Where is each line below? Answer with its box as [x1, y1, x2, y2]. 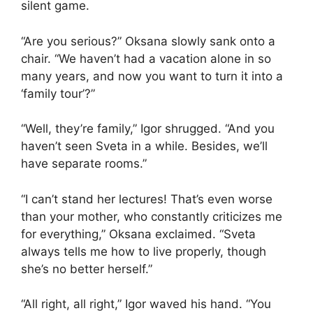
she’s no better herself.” [21, 261, 152, 276]
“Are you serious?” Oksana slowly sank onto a [21, 34, 275, 48]
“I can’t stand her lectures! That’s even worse [21, 191, 272, 206]
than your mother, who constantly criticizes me [21, 209, 282, 224]
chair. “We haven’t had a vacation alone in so [21, 51, 271, 66]
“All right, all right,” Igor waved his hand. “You [21, 297, 271, 312]
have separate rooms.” [21, 156, 147, 171]
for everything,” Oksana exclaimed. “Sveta [21, 226, 256, 241]
